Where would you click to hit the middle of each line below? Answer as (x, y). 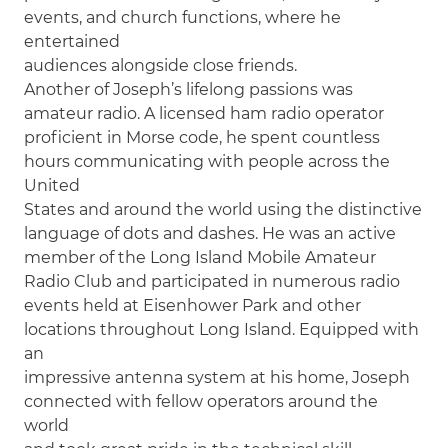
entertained (72, 41)
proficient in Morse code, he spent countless (202, 137)
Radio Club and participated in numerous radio (212, 281)
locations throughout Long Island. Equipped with (222, 329)
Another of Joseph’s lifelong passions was (189, 89)
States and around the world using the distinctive (223, 209)
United (52, 185)
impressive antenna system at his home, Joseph (217, 377)
